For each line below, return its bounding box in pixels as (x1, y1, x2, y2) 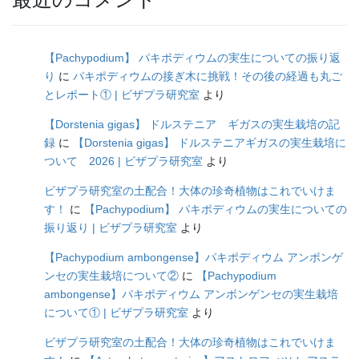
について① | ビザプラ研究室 (44, 306, 188, 320)
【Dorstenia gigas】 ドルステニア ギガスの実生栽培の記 (44, 118, 340, 131)
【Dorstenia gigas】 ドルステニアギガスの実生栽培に (73, 136, 346, 150)
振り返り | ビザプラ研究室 (44, 221, 177, 235)
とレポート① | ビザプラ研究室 (44, 88, 200, 102)
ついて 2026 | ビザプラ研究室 (44, 155, 203, 168)
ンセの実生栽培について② (44, 269, 179, 283)
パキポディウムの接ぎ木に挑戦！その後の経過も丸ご (73, 70, 342, 83)
